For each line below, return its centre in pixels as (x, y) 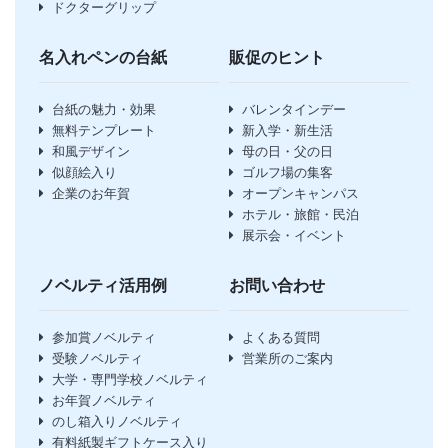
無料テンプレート (104, 131)
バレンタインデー (294, 110)
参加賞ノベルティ (104, 338)
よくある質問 (281, 338)
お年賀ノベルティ (104, 401)
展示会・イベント (294, 236)
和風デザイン (91, 152)
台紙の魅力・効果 (104, 110)
